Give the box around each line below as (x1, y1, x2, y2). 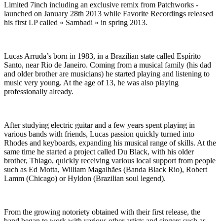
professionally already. (4, 87, 74, 96)
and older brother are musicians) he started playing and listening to (4, 69, 210, 78)
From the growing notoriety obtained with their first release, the (4, 207, 200, 216)
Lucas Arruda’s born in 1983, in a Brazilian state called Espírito (4, 51, 201, 60)
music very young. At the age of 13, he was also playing (4, 78, 179, 87)
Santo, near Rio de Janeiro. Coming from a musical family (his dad (4, 60, 211, 69)
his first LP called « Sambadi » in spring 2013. (4, 18, 147, 27)
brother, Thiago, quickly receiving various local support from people (4, 156, 216, 165)
